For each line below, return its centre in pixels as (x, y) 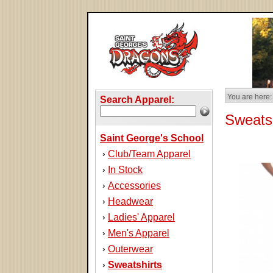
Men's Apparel (139, 233)
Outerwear (130, 249)
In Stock (125, 170)
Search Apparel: (137, 100)
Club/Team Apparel (149, 154)
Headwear (130, 201)
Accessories (134, 186)
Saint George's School (152, 138)
